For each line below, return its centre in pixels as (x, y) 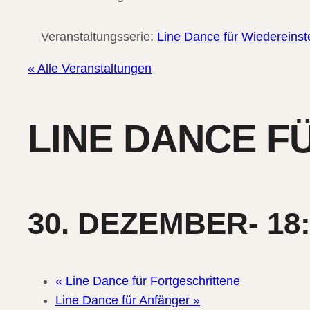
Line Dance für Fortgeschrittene (151, 281)
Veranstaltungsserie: (99, 37)
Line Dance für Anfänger (124, 301)
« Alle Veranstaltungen (90, 69)
